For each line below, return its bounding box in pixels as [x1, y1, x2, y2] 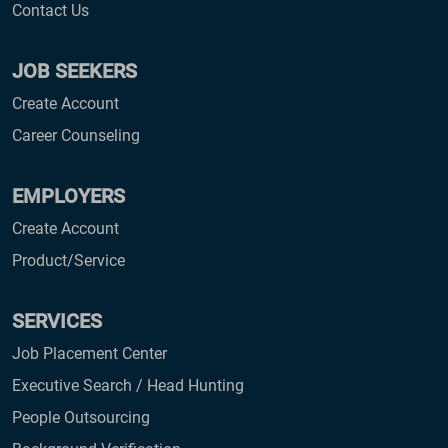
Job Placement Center [12, 344, 167, 364]
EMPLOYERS [12, 184, 125, 209]
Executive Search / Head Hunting [12, 376, 244, 396]
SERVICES [12, 309, 102, 334]
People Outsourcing [12, 408, 150, 428]
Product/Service [12, 251, 125, 271]
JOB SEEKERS [12, 59, 137, 84]
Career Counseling [12, 126, 140, 146]
